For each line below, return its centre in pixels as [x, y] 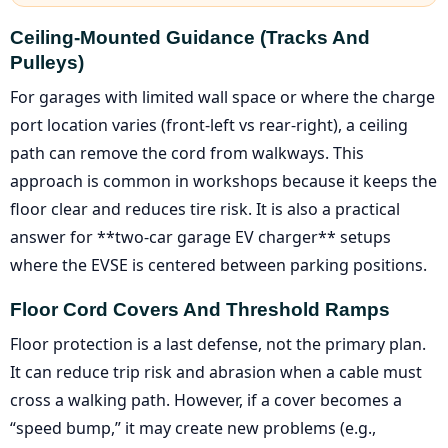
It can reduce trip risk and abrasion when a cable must [216, 371]
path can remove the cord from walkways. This [187, 152]
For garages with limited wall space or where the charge [222, 96]
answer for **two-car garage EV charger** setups [200, 236]
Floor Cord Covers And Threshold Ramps [200, 309]
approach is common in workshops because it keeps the [223, 180]
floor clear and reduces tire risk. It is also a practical [205, 208]
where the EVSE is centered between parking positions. [218, 264]
